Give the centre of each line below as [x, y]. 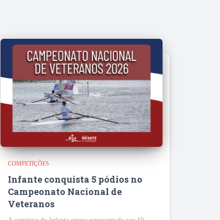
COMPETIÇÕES [28, 164]
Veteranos [31, 204]
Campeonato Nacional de [65, 192]
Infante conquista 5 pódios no [75, 179]
